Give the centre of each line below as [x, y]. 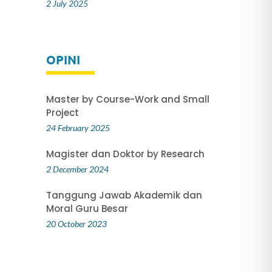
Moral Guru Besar [87, 209]
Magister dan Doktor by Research [125, 154]
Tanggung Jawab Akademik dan [124, 195]
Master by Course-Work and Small [127, 100]
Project [62, 113]
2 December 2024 [77, 169]
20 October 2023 [76, 224]
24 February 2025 [78, 128]
